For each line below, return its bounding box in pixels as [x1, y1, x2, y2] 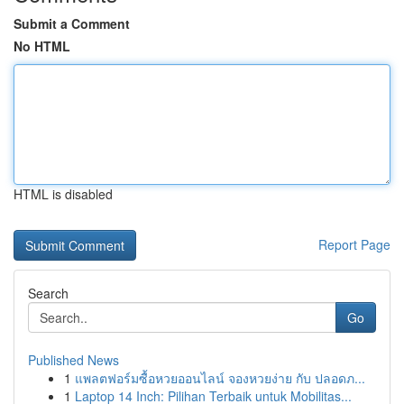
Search [28, 284, 69, 302]
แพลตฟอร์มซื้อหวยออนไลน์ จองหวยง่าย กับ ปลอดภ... [75, 369, 365, 387]
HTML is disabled [14, 185, 113, 203]
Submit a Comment [14, 14, 130, 32]
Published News [28, 351, 119, 369]
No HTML [14, 37, 70, 55]
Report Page [318, 235, 390, 253]
